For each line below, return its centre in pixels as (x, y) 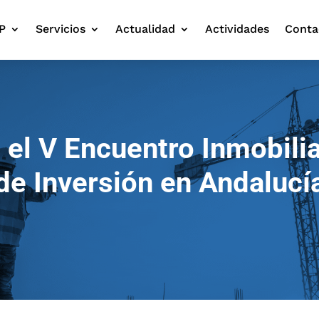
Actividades (237, 28)
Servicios (60, 28)
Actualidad (145, 28)
